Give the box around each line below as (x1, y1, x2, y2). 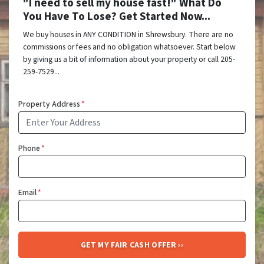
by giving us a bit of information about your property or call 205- (23, 54, 235, 65)
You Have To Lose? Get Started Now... (23, 8, 210, 25)
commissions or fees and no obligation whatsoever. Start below (23, 41, 236, 53)
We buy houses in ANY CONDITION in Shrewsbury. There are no (23, 29, 233, 41)
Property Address (18, 98, 80, 110)
